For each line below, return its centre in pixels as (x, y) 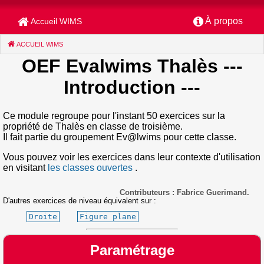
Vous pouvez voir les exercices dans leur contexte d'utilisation (132, 157)
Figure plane (108, 216)
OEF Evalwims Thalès (120, 66)
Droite (43, 216)
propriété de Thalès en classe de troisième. (93, 126)
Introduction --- (132, 88)
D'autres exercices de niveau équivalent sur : (80, 200)
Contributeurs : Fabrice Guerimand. (184, 192)
